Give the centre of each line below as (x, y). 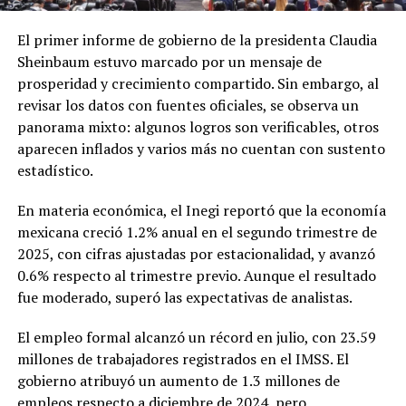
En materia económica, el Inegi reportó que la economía (201, 210)
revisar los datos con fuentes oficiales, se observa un (188, 105)
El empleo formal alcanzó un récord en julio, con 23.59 (196, 337)
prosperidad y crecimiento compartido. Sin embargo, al (198, 83)
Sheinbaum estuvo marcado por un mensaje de (169, 61)
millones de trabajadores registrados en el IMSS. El (183, 358)
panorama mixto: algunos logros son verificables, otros (198, 126)
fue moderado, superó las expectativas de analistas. (184, 297)
